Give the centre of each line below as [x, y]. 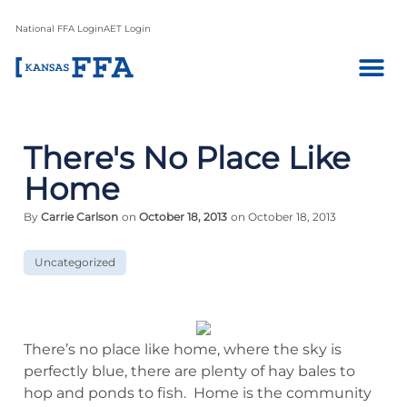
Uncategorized [75, 262]
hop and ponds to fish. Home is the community [198, 393]
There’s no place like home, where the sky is [183, 349]
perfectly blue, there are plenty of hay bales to [189, 371]
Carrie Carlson [79, 217]
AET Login [127, 29]
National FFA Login [60, 29]
